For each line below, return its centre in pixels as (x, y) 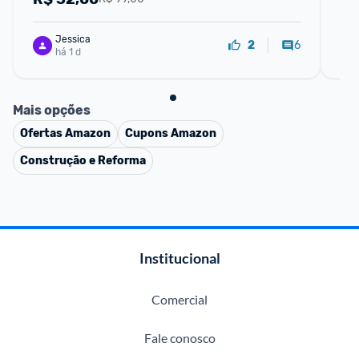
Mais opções (52, 110)
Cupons (148, 133)
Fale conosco (179, 338)
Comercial (179, 299)
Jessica (73, 39)
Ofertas (42, 133)
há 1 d (68, 52)
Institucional (179, 258)
